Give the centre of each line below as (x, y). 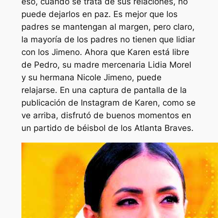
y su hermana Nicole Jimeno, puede (91, 77)
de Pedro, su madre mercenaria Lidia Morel (106, 64)
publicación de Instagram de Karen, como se (108, 102)
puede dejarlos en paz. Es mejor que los (99, 14)
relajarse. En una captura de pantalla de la (104, 90)
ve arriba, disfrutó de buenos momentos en (106, 115)
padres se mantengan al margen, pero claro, (108, 27)
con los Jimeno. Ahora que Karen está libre (105, 52)
